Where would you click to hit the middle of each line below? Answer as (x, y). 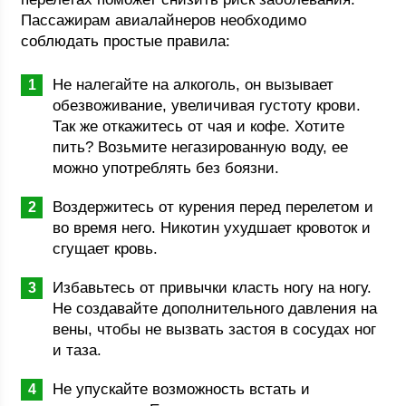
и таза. (77, 350)
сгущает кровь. (106, 249)
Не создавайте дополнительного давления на (215, 309)
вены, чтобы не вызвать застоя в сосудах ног (215, 329)
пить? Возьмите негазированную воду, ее (201, 147)
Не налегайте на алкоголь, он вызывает (193, 85)
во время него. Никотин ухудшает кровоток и (212, 228)
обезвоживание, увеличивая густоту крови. (207, 106)
